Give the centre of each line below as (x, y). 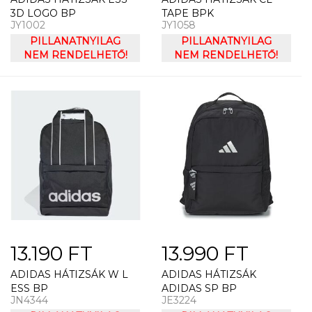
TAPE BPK (187, 13)
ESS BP (29, 288)
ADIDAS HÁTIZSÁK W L (69, 274)
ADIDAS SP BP (199, 288)
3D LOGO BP (43, 13)
